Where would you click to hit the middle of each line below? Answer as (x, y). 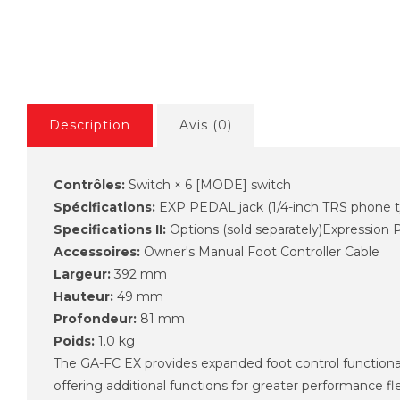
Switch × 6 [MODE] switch (208, 184)
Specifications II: (110, 229)
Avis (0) (206, 125)
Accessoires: (97, 251)
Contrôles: (89, 184)
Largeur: (82, 274)
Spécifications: (104, 207)
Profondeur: (95, 318)
